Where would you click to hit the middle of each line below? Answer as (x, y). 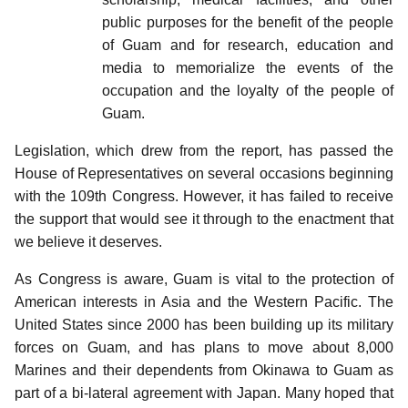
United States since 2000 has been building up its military (204, 324)
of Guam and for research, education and (248, 45)
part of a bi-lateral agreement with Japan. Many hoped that (204, 393)
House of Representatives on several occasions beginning (204, 173)
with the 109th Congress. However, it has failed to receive (204, 196)
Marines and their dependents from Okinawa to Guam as (204, 370)
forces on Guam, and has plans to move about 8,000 (204, 347)
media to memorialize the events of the (248, 67)
